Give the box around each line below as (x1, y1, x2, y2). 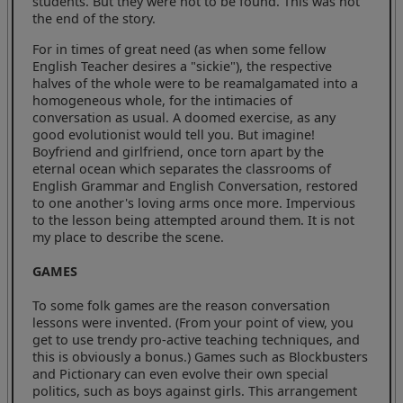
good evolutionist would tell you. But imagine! (32, 125, 316, 143)
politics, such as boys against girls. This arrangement (32, 381, 358, 399)
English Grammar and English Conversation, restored (32, 176, 359, 194)
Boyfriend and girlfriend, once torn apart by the (32, 142, 325, 160)
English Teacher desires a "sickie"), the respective (32, 57, 333, 75)
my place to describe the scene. (32, 228, 225, 246)
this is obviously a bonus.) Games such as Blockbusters (32, 347, 369, 365)
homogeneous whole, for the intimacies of (32, 91, 293, 109)
